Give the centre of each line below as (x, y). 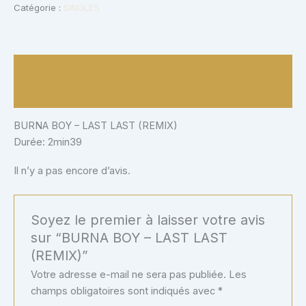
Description (40, 68)
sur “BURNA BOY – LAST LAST (129, 238)
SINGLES (82, 8)
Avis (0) (31, 95)
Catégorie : (39, 8)
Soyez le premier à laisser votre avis (148, 220)
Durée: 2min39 (48, 142)
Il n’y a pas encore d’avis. (72, 170)
